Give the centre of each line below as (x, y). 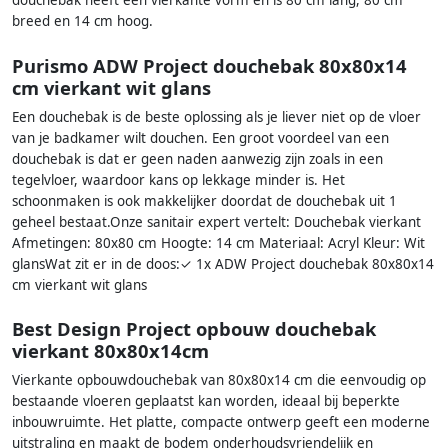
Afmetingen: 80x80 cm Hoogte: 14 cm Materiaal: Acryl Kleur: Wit (218, 242)
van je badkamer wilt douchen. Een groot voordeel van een (200, 137)
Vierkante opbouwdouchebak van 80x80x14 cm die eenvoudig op (219, 380)
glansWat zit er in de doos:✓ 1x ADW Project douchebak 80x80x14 (223, 263)
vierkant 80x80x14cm (110, 351)
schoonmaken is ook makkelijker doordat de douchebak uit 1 (204, 200)
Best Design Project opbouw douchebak (194, 329)
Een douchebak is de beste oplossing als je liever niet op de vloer (216, 116)
